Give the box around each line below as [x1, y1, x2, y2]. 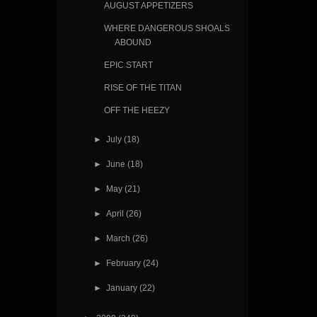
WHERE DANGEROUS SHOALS [103, 23, 230, 33]
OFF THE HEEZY [103, 105, 170, 115]
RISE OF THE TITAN [103, 83, 182, 93]
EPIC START [103, 60, 153, 70]
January [105, 282, 137, 292]
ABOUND [114, 38, 151, 47]
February [105, 258, 141, 267]
